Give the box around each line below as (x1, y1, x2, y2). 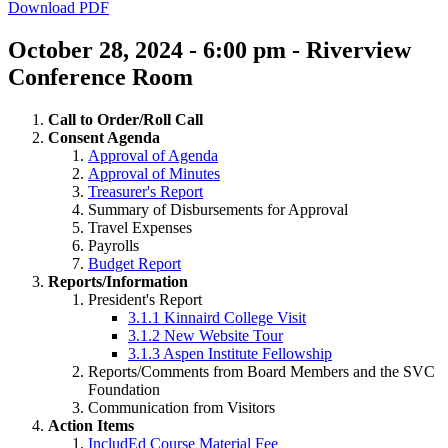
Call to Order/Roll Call (48, 110, 203, 128)
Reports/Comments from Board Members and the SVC (88, 362, 435, 380)
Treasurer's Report (88, 182, 203, 200)
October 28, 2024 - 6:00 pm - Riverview (8, 36, 411, 63)
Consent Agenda (48, 128, 160, 146)
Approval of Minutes (88, 164, 220, 182)
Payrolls (88, 236, 139, 254)
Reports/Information (48, 272, 188, 290)
